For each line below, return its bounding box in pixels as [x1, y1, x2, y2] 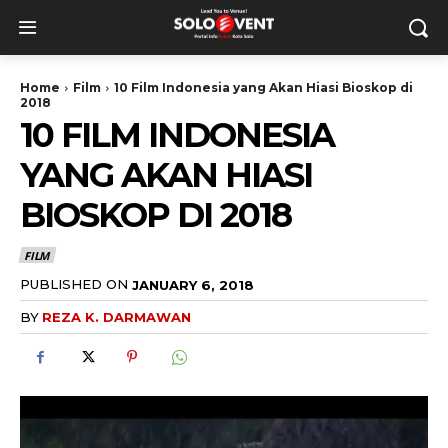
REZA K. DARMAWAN [42, 309, 191, 326]
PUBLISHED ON [20, 275, 128, 292]
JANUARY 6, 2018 [132, 276, 254, 293]
